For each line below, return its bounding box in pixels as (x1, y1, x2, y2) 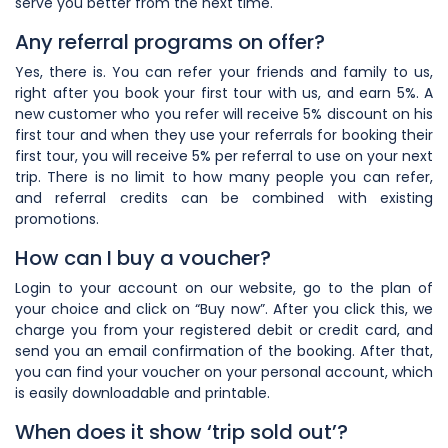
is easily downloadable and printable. (15, 382, 270, 403)
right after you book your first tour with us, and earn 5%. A (15, 82, 433, 103)
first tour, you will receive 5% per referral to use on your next (15, 145, 433, 166)
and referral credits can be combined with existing (15, 187, 433, 208)
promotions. (15, 208, 99, 229)
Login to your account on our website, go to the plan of (15, 277, 433, 298)
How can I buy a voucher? (15, 243, 271, 272)
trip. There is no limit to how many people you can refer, (15, 166, 433, 187)
